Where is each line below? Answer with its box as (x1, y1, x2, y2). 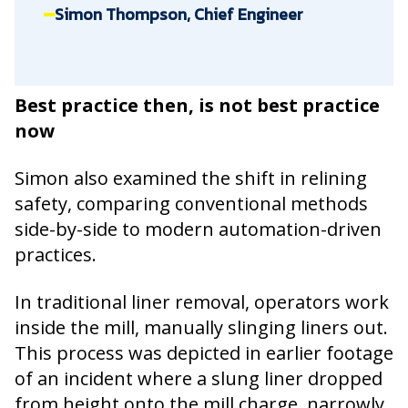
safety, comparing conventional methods (15, 191, 368, 216)
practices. (15, 242, 101, 267)
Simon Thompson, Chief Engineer (55, 2, 303, 26)
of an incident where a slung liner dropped (15, 366, 382, 391)
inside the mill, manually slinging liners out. (15, 315, 388, 340)
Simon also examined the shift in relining (15, 166, 367, 190)
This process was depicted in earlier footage (15, 341, 393, 365)
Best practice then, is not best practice (15, 93, 380, 117)
